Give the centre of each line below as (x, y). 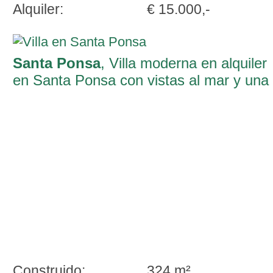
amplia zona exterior (78, 97)
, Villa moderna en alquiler (184, 63)
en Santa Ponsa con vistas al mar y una (141, 80)
